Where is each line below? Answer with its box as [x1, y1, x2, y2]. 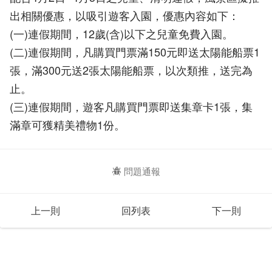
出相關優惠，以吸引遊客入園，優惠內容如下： [10, 7, 239, 23]
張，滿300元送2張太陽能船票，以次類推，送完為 [10, 61, 253, 78]
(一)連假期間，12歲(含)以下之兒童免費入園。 [10, 25, 233, 41]
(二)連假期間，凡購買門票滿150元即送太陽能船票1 [10, 43, 260, 59]
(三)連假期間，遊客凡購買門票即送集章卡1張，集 [10, 98, 253, 114]
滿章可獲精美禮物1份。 [10, 116, 125, 132]
